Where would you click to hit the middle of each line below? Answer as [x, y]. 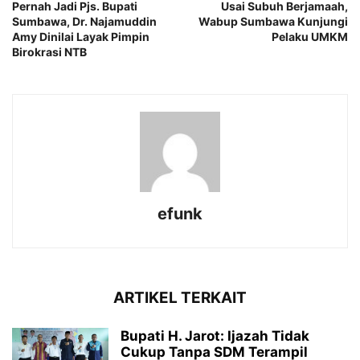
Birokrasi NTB [49, 52]
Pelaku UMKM [310, 37]
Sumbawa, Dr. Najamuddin [84, 22]
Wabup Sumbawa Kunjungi [273, 22]
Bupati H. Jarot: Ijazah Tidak [215, 336]
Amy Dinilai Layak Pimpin [81, 37]
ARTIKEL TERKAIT [180, 298]
